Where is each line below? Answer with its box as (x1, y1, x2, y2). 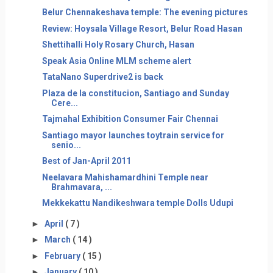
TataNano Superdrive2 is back (41, 72, 163, 82)
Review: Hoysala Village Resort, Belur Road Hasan (41, 23, 243, 34)
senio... (51, 140, 81, 150)
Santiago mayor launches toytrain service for (41, 130, 224, 140)
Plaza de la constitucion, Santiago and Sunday (41, 88, 229, 98)
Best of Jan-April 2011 (41, 156, 131, 166)
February (44, 250, 82, 261)
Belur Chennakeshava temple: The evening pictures (41, 7, 248, 17)
